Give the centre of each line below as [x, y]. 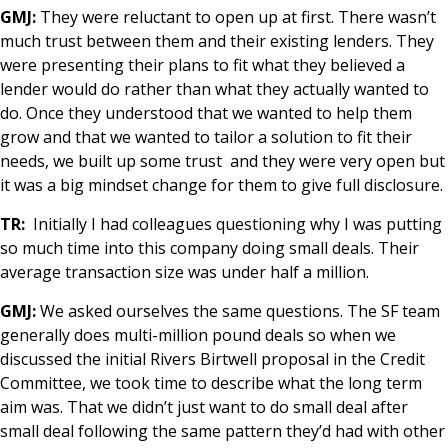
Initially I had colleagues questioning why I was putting [233, 223]
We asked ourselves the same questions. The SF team [238, 310]
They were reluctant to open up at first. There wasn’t [236, 16]
